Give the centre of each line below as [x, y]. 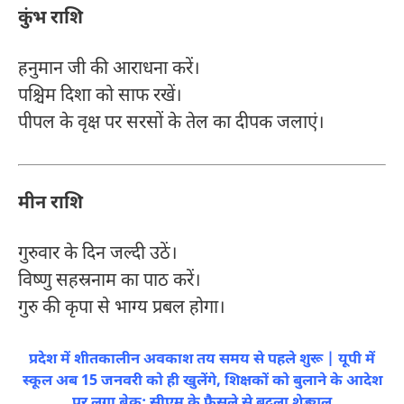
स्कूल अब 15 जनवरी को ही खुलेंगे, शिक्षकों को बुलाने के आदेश [202, 382]
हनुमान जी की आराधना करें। [109, 70]
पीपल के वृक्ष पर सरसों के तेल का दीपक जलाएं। [171, 124]
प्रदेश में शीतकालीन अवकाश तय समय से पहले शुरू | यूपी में [202, 360]
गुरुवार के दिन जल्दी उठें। [98, 255]
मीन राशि [50, 203]
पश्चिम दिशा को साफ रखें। [100, 97]
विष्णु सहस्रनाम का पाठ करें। [110, 282]
